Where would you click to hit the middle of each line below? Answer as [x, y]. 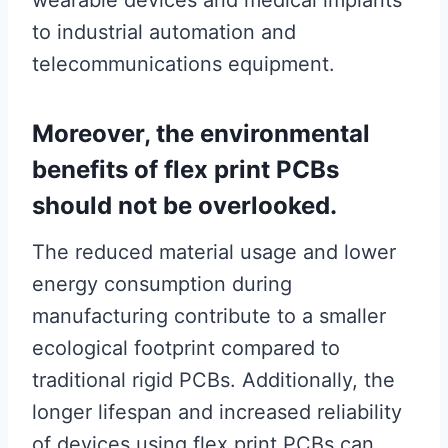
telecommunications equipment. [183, 64]
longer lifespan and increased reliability [217, 412]
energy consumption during [162, 284]
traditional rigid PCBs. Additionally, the [213, 380]
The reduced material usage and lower [214, 252]
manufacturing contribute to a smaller [209, 316]
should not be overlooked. [184, 205]
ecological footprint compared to [186, 348]
